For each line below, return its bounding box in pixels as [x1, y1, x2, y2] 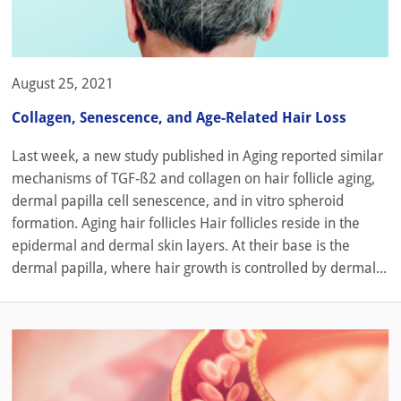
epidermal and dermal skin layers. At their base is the [12, 236, 350, 254]
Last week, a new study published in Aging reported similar [12, 147, 383, 165]
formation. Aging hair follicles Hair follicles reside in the [12, 214, 360, 232]
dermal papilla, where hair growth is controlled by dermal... [12, 259, 387, 277]
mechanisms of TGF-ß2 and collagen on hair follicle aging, [12, 169, 375, 187]
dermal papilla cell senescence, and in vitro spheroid [12, 192, 344, 209]
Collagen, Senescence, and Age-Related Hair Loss [12, 108, 346, 126]
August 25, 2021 [12, 75, 114, 93]
